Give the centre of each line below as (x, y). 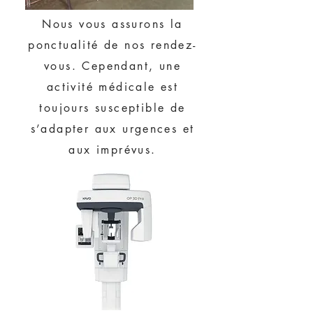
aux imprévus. (112, 150)
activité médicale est (112, 87)
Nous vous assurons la (112, 24)
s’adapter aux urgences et (112, 129)
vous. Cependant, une (112, 66)
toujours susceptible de (112, 108)
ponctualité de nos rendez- (112, 45)
